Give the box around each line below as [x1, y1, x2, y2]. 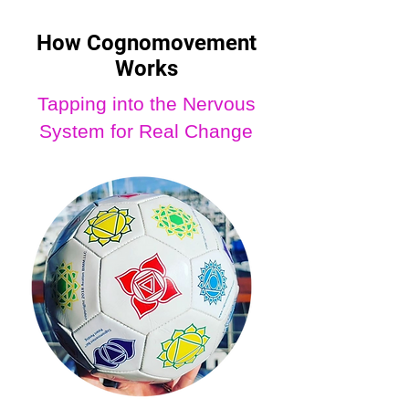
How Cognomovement [36, 30, 257, 57]
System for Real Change [39, 121, 253, 142]
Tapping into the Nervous [37, 93, 256, 115]
